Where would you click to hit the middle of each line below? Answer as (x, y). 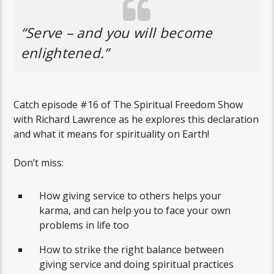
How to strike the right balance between (132, 249)
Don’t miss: (39, 162)
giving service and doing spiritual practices (137, 264)
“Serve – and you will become (117, 33)
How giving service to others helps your (131, 195)
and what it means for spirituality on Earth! (112, 134)
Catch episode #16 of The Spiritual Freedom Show (128, 105)
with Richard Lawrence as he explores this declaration (136, 120)
